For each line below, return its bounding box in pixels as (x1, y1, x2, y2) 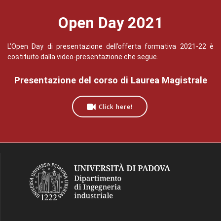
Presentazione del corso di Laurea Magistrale (14, 75, 207, 86)
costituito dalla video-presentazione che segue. (7, 53, 158, 61)
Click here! (98, 103, 133, 111)
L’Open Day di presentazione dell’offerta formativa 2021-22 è (7, 42, 214, 51)
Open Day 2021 (58, 14, 163, 32)
